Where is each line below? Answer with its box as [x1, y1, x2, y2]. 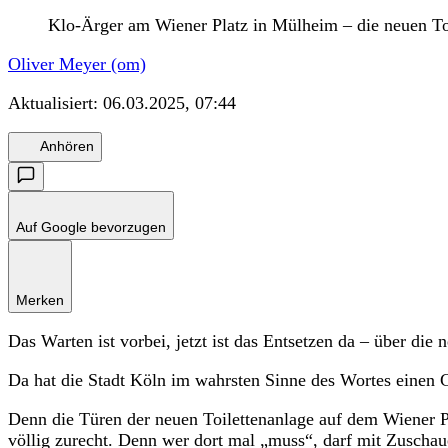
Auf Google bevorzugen [16, 218, 166, 235]
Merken [16, 291, 64, 308]
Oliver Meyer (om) [8, 53, 146, 74]
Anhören [40, 138, 94, 155]
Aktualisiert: [8, 92, 103, 113]
